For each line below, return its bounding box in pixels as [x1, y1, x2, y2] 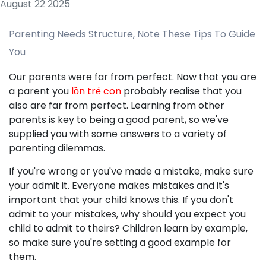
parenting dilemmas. [9, 141, 105, 155]
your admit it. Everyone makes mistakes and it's [9, 179, 229, 192]
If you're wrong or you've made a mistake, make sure [9, 164, 254, 178]
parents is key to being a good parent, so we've [9, 113, 229, 126]
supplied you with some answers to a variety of [9, 127, 227, 141]
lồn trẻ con [71, 84, 121, 98]
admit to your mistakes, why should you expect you [9, 207, 246, 221]
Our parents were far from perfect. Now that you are [9, 70, 256, 84]
